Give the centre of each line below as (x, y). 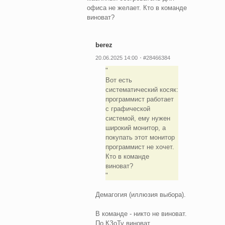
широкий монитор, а (135, 128)
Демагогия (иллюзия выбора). (141, 194)
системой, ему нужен (138, 118)
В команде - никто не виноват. (141, 213)
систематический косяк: (142, 89)
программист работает (139, 99)
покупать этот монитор (140, 137)
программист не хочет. (140, 147)
